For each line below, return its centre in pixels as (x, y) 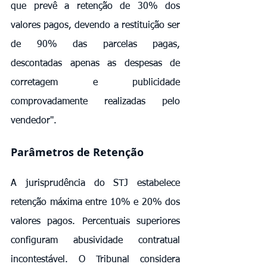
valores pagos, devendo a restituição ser (95, 25)
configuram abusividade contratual (95, 240)
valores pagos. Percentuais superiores (95, 221)
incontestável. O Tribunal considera (95, 260)
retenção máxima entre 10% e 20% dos (95, 202)
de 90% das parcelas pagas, (95, 44)
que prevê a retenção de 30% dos (95, 6)
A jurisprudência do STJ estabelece (95, 183)
